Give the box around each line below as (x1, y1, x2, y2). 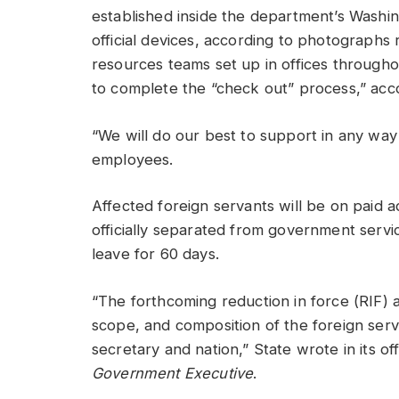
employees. (92, 150, 178, 168)
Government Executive (92, 364, 254, 383)
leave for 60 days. (92, 245, 224, 264)
